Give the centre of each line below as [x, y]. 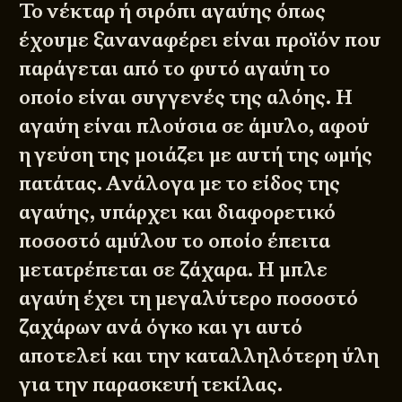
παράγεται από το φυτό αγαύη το [175, 69]
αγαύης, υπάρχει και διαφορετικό [178, 213]
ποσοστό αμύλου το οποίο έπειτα [175, 241]
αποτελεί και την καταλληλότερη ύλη [199, 356]
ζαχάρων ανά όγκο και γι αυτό [161, 328]
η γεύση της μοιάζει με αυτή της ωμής [196, 155]
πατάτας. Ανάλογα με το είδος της [180, 184]
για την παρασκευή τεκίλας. [151, 385]
